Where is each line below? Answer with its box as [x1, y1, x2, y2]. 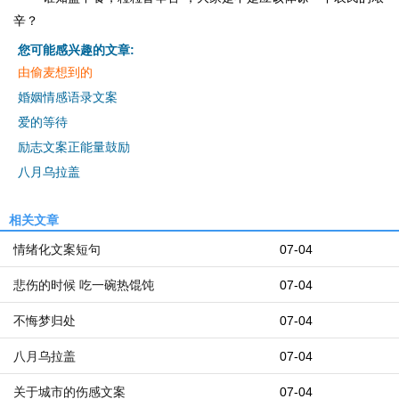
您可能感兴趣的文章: [18, 43, 134, 57]
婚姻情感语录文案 [18, 90, 118, 104]
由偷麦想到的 [18, 65, 93, 79]
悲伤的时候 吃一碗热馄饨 [13, 278, 154, 292]
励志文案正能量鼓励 [18, 140, 130, 154]
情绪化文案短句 [13, 242, 101, 256]
